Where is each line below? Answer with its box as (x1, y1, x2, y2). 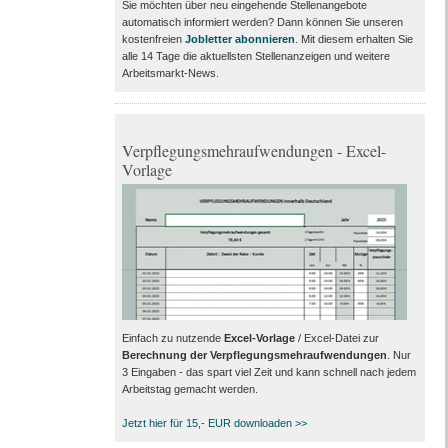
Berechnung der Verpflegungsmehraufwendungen (121, 349, 387, 362)
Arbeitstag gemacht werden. (121, 383, 258, 396)
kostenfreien (121, 33, 185, 46)
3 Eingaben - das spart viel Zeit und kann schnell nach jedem (121, 366, 416, 379)
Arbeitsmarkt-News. (121, 67, 219, 80)
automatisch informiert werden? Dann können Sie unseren (121, 16, 403, 29)
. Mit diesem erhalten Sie (294, 33, 413, 46)
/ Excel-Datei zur (294, 332, 379, 345)
